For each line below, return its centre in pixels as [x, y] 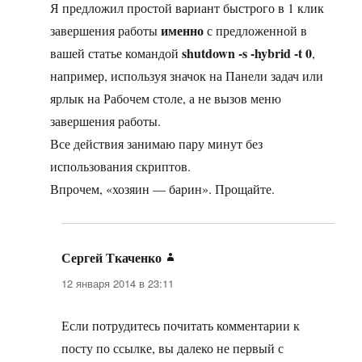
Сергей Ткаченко [112, 258]
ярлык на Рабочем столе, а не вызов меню [166, 99]
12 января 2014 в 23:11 [118, 284]
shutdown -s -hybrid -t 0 [247, 53]
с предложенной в [256, 31]
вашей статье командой [116, 53]
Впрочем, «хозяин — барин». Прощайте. [163, 189]
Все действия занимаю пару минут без [157, 144]
